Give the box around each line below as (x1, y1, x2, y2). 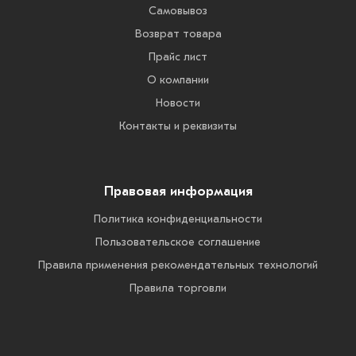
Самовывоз (149, 3, 207, 17)
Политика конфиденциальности (94, 211, 262, 226)
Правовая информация (103, 183, 253, 199)
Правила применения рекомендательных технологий (38, 257, 318, 272)
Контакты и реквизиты (119, 118, 237, 133)
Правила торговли (130, 281, 226, 295)
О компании (147, 72, 209, 87)
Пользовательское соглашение (95, 234, 261, 249)
